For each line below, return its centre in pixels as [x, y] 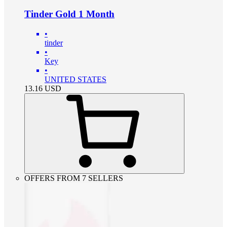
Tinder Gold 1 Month [69, 14]
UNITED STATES [75, 79]
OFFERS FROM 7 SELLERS [74, 178]
